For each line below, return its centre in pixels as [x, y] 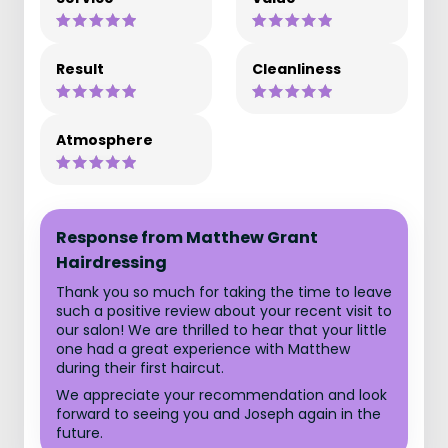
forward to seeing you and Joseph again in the [218, 414]
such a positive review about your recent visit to [224, 311]
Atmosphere [104, 140]
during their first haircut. [140, 368]
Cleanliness [296, 69]
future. [79, 433]
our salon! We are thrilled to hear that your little [221, 330]
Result [80, 69]
